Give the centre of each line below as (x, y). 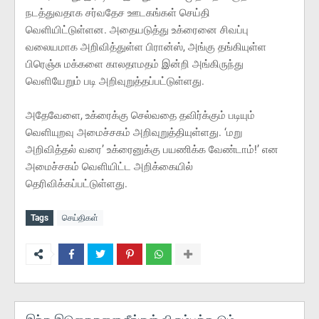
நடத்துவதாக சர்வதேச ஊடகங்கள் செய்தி (118, 13)
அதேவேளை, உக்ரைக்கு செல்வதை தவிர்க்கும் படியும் (140, 115)
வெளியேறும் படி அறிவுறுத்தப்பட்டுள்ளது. (115, 81)
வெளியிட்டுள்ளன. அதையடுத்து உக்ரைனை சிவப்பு (137, 30)
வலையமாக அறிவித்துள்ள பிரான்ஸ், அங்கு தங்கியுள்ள (146, 47)
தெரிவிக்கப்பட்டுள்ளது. (77, 184)
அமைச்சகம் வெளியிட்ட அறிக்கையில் (109, 167)
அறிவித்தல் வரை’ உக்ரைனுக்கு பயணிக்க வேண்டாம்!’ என (152, 150)
